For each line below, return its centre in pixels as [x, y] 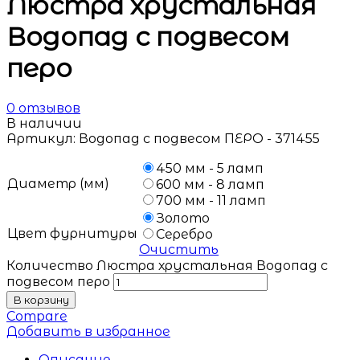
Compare [37, 317]
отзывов [48, 108]
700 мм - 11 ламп [211, 201]
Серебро [184, 235]
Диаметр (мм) [58, 184]
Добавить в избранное [88, 332]
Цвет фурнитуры [72, 234]
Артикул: [43, 139]
